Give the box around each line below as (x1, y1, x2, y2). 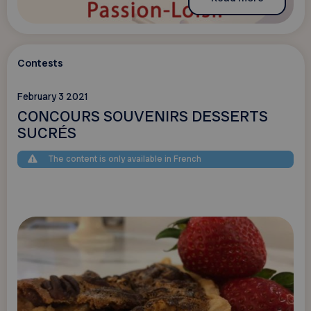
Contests (17, 56, 63, 71)
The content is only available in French (49, 153, 202, 165)
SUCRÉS (17, 122, 76, 143)
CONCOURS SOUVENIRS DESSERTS (17, 106, 268, 126)
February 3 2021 (17, 90, 88, 103)
